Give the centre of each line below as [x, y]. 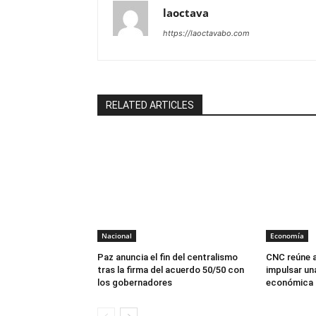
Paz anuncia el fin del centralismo [168, 257]
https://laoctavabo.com [206, 34]
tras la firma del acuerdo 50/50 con [171, 270]
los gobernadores [135, 283]
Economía [287, 236]
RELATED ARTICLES [150, 105]
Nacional [117, 236]
